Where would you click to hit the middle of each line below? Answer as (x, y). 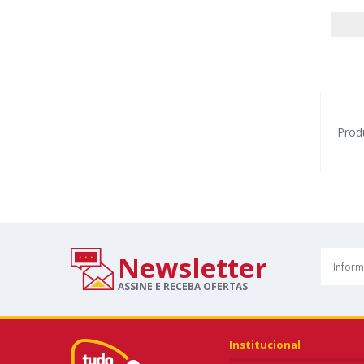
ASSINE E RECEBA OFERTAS (183, 286)
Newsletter (192, 268)
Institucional (265, 344)
